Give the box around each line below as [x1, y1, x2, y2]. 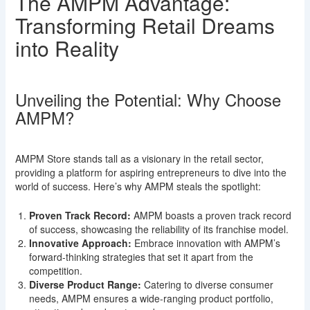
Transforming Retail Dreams [15, 10, 275, 40]
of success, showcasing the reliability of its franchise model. [28, 222, 289, 237]
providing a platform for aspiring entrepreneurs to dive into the [15, 165, 286, 179]
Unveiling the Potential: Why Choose [15, 86, 281, 111]
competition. [28, 264, 82, 278]
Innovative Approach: [28, 236, 131, 250]
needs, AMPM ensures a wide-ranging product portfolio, [28, 291, 273, 306]
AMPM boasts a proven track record [130, 208, 291, 223]
